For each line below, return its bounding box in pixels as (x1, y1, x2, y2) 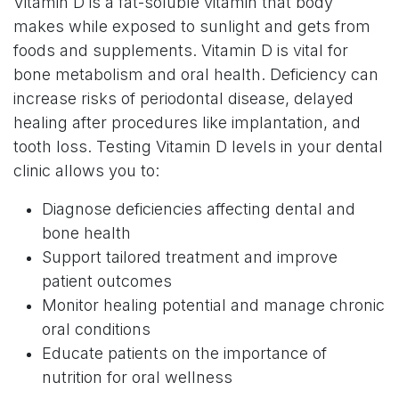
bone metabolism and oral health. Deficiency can (13, 65, 379, 84)
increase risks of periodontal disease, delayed (13, 89, 354, 108)
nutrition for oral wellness (42, 368, 232, 387)
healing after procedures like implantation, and (13, 113, 361, 132)
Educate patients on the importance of (42, 344, 327, 362)
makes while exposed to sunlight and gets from (13, 17, 370, 36)
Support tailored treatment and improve (42, 248, 338, 266)
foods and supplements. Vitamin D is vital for (13, 41, 348, 60)
